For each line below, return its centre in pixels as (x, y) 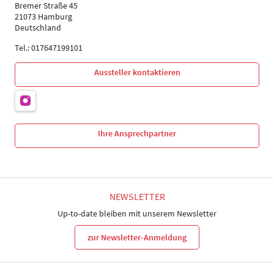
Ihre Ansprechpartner (137, 133)
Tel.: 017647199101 (49, 48)
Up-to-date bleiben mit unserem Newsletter (137, 213)
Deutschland (38, 28)
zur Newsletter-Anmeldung (137, 237)
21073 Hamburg (43, 17)
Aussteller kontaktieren (137, 72)
